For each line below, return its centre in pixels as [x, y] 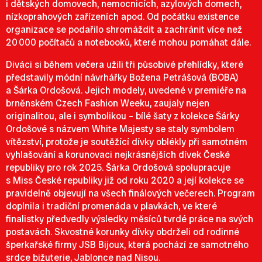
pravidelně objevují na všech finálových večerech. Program [130, 193]
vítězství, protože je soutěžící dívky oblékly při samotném [127, 142]
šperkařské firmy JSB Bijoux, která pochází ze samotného [127, 245]
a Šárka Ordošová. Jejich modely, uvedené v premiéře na [126, 90]
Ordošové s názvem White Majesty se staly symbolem [120, 129]
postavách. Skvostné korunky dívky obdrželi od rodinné [123, 232]
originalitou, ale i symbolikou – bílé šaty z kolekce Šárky [123, 116]
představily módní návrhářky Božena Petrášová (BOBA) [122, 77]
